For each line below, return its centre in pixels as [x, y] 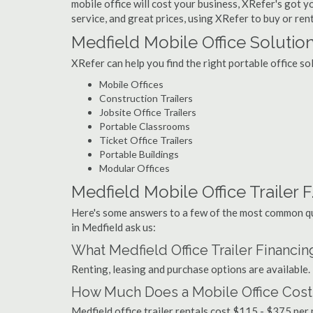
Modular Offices [134, 168]
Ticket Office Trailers [146, 140]
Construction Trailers [146, 98]
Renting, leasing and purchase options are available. [191, 269]
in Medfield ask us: [114, 227]
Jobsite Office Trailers [148, 112]
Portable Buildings [139, 154]
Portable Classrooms [145, 126]
